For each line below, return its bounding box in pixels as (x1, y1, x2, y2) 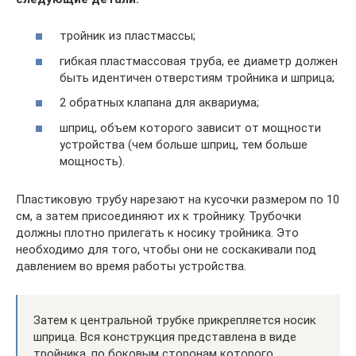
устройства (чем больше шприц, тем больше (60, 137, 308, 152)
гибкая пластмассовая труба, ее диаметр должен (60, 53, 338, 68)
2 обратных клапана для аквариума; (60, 95, 259, 110)
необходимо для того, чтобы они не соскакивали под (16, 242, 316, 257)
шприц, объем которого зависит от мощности (60, 120, 321, 135)
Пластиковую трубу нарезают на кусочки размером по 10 (16, 192, 339, 207)
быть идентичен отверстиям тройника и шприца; (60, 70, 335, 85)
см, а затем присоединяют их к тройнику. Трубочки (16, 208, 301, 223)
